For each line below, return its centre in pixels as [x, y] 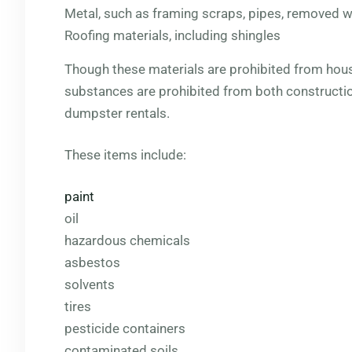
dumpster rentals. [119, 113]
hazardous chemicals [127, 240]
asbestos [94, 262]
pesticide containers [126, 328]
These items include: [125, 155]
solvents [91, 284]
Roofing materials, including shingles [172, 35]
